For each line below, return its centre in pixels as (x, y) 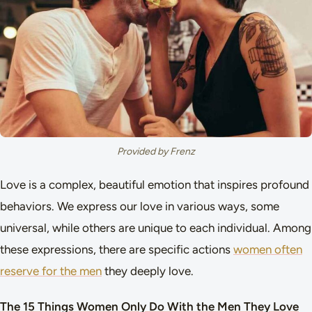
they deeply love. (148, 271)
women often (268, 249)
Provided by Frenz (156, 151)
